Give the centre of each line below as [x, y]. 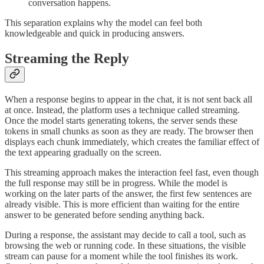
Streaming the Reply [67, 58]
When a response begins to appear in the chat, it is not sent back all [128, 99]
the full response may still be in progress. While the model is [116, 183]
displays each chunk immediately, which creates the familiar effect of [132, 141]
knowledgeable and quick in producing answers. [95, 33]
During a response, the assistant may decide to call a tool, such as [125, 235]
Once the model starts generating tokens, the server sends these [121, 120]
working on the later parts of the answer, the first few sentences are [128, 193]
